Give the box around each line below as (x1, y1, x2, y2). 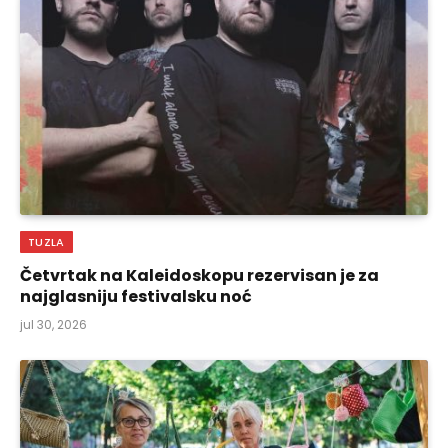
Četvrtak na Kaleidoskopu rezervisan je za (20, 264, 379, 288)
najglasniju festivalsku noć (20, 285, 252, 309)
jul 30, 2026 (20, 316, 87, 334)
